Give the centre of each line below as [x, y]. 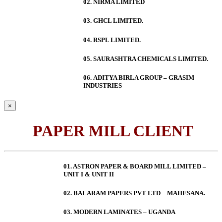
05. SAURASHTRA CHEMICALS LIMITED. [146, 58]
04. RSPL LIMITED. [112, 40]
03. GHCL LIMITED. [113, 21]
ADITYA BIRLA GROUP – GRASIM [144, 77]
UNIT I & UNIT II [89, 174]
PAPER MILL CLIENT [111, 131]
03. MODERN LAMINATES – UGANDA [119, 212]
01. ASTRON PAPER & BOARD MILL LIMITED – [135, 166]
